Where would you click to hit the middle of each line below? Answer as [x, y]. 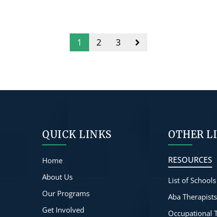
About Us [58, 177]
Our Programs [66, 193]
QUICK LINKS [77, 134]
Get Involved [63, 210]
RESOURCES [190, 160]
